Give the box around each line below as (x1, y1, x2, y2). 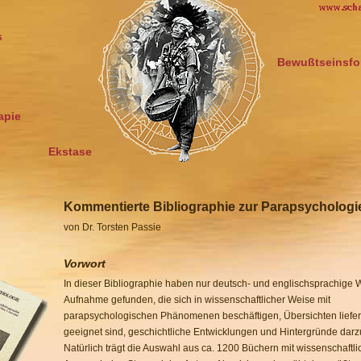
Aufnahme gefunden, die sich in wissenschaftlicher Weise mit (64, 294, 330, 305)
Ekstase (48, 145, 92, 158)
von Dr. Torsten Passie (64, 222, 161, 233)
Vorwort (64, 257, 106, 270)
